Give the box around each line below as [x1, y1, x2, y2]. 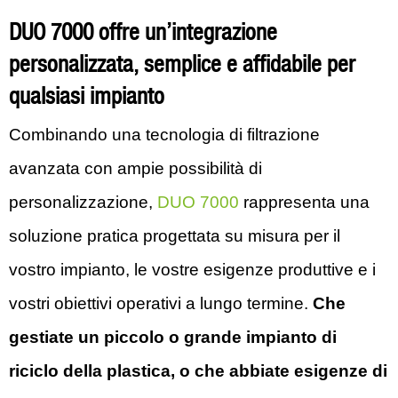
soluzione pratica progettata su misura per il [9, 227, 340, 245]
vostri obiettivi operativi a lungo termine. [9, 294, 313, 313]
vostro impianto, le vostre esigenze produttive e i [9, 260, 376, 279]
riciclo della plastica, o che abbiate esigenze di [9, 362, 387, 380]
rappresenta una [239, 193, 370, 211]
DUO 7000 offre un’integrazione [9, 21, 277, 45]
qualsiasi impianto [9, 85, 164, 109]
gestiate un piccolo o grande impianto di [9, 328, 337, 346]
